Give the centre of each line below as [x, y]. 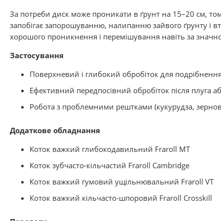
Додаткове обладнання [55, 130]
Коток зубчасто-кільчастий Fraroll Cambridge [110, 165]
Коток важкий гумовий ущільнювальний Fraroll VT [122, 182]
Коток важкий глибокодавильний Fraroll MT [110, 149]
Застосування [37, 55]
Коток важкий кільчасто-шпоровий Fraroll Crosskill [121, 198]
